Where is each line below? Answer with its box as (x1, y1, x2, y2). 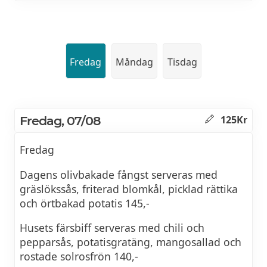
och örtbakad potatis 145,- (20, 195, 150, 210)
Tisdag (167, 55, 197, 69)
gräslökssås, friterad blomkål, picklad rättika (20, 181, 238, 196)
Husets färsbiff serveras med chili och (20, 221, 204, 235)
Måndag (116, 55, 153, 69)
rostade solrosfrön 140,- (20, 249, 138, 264)
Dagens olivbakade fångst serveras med (20, 167, 218, 182)
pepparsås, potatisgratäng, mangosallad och (20, 235, 241, 250)
